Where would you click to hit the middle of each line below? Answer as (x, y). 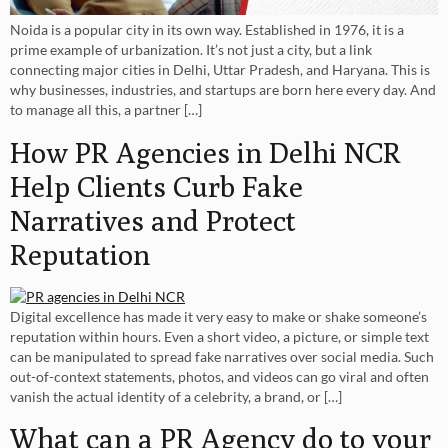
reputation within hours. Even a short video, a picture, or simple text (219, 336)
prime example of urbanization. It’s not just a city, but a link (191, 50)
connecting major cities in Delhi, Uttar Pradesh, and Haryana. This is (220, 70)
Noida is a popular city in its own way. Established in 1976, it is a (207, 30)
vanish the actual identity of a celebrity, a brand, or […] (176, 396)
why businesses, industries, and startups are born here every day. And (223, 90)
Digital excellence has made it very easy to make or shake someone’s (218, 316)
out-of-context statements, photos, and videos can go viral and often (219, 376)
